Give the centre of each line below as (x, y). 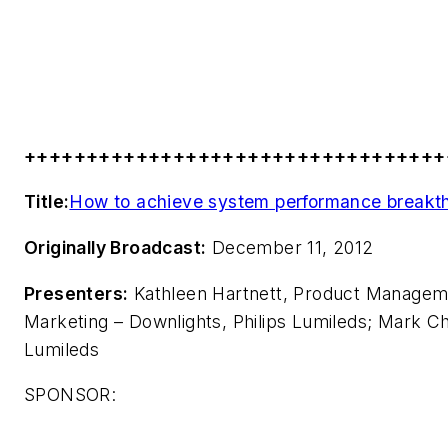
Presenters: (76, 293)
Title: (47, 202)
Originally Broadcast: (115, 247)
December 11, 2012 (290, 247)
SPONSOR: (70, 395)
